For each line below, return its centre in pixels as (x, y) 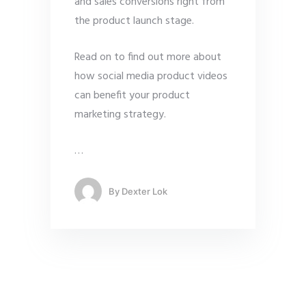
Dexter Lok (144, 191)
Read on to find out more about (148, 58)
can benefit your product (132, 96)
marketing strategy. (120, 115)
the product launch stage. (134, 22)
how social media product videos (151, 77)
